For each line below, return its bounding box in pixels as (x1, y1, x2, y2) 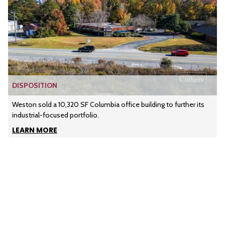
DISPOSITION (12, 80, 57, 90)
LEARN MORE (12, 125, 57, 135)
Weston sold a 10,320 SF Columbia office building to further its (12, 99, 204, 109)
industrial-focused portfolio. (12, 110, 99, 120)
